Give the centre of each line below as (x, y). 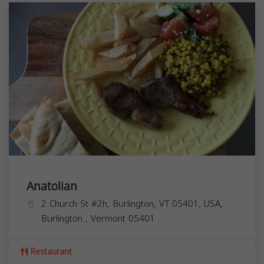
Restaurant (50, 252)
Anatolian (52, 186)
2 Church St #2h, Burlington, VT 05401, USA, (132, 204)
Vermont (110, 218)
